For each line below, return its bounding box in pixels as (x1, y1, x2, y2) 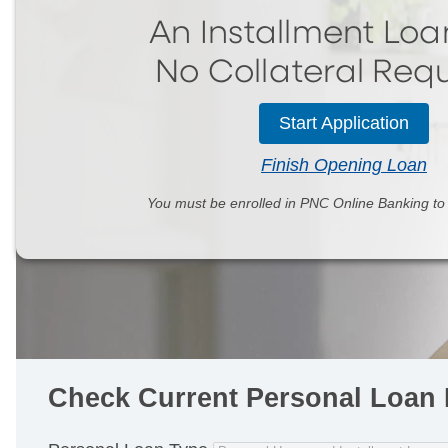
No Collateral (154, 56, 373, 89)
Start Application (278, 112, 410, 133)
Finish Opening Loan (261, 154, 427, 175)
